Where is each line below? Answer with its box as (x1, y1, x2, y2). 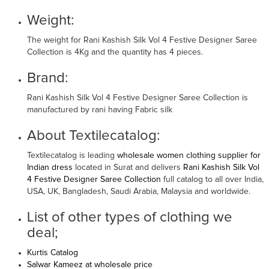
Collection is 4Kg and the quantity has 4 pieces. (27, 47, 203, 56)
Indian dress (27, 163, 73, 172)
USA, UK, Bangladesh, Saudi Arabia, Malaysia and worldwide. (27, 187, 250, 196)
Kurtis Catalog (27, 248, 78, 257)
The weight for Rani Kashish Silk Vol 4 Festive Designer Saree (27, 35, 257, 44)
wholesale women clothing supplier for (117, 151, 261, 160)
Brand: (27, 70, 68, 85)
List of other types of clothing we (27, 210, 232, 225)
